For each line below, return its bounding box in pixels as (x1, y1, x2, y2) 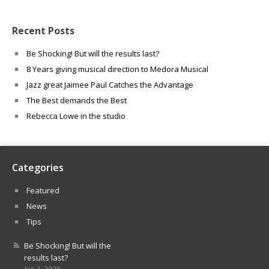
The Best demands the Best (26, 95, 127, 106)
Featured (26, 185, 59, 196)
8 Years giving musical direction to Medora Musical (26, 64, 208, 74)
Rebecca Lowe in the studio (26, 110, 125, 121)
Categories (12, 161, 64, 174)
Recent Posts (12, 24, 74, 37)
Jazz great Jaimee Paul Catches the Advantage (26, 79, 193, 90)
